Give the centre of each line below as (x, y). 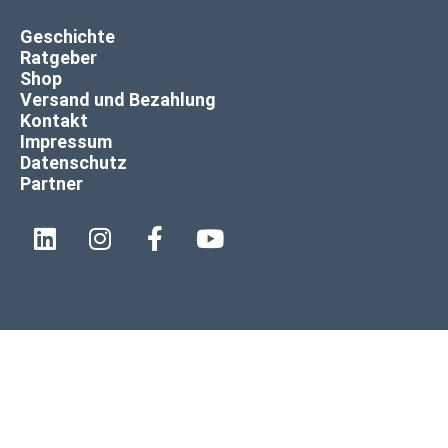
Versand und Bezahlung (118, 99)
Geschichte (67, 36)
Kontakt (54, 120)
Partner (51, 183)
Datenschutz (73, 162)
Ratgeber (58, 57)
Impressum (66, 141)
